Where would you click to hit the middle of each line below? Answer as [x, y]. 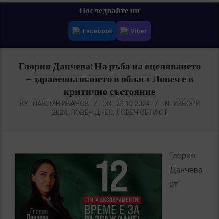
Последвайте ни [109, 11]
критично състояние [109, 92]
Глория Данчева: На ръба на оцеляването [109, 66]
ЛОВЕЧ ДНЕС [91, 113]
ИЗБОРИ [186, 104]
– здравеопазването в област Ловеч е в [109, 79]
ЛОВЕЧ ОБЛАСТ [142, 113]
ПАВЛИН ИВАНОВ [61, 104]
